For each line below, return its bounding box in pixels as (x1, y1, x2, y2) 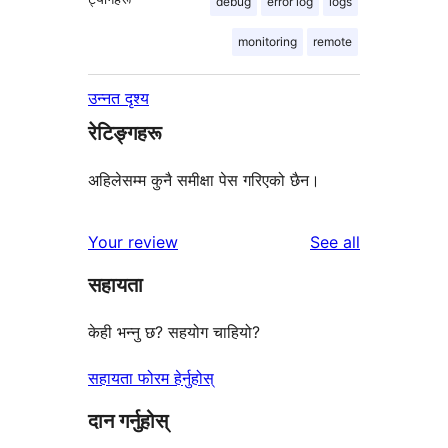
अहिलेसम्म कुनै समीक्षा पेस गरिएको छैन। (88, 170, 320, 191)
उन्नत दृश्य (88, 88, 149, 109)
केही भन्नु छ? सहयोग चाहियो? (88, 322, 260, 343)
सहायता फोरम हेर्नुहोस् (88, 368, 214, 389)
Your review (88, 232, 178, 253)
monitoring (238, 34, 297, 50)
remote (313, 34, 352, 50)
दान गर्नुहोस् (88, 409, 168, 434)
